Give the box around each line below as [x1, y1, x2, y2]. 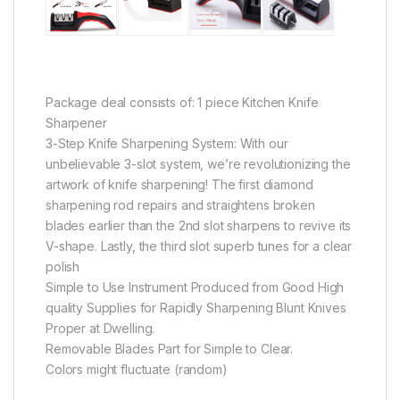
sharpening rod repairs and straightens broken [46, 196, 315, 212]
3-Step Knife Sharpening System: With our [46, 135, 288, 151]
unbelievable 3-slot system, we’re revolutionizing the [46, 155, 351, 171]
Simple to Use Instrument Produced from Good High [46, 279, 345, 295]
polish [46, 258, 80, 274]
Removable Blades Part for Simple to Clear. [46, 340, 294, 356]
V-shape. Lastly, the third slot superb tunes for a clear [46, 237, 353, 254]
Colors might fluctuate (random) [46, 361, 228, 377]
